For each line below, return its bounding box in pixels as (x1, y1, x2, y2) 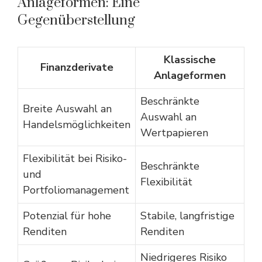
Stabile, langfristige (140, 209, 235, 223)
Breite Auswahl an (23, 102, 112, 116)
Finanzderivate (40, 60, 113, 74)
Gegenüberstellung (18, 12, 135, 29)
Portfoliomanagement (23, 183, 129, 197)
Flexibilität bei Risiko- (23, 151, 127, 166)
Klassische (164, 53, 216, 67)
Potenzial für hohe (23, 209, 111, 223)
